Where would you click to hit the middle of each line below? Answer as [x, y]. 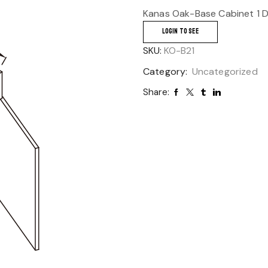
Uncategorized [225, 71]
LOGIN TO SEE [180, 31]
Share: [156, 92]
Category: [167, 71]
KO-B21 [179, 51]
